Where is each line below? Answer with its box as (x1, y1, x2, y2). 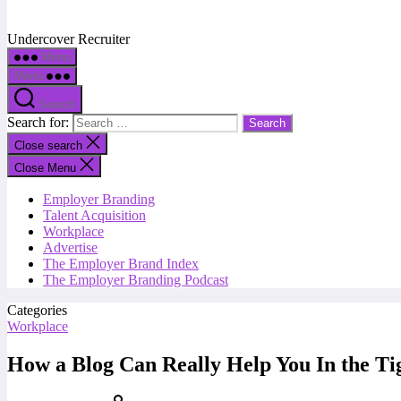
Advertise (43, 240, 98, 255)
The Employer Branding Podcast (43, 272, 228, 287)
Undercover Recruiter (7, 31, 130, 47)
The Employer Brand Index (43, 256, 199, 271)
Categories (7, 303, 67, 318)
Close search (14, 139, 86, 152)
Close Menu (14, 161, 76, 175)
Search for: (7, 115, 73, 130)
